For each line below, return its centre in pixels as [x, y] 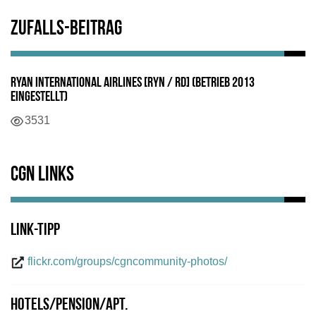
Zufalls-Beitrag [66, 29]
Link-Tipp [35, 230]
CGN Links [42, 175]
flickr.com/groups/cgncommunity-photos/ [127, 261]
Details [28, 119]
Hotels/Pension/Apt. [69, 305]
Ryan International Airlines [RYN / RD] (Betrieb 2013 [133, 83]
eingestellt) [39, 97]
